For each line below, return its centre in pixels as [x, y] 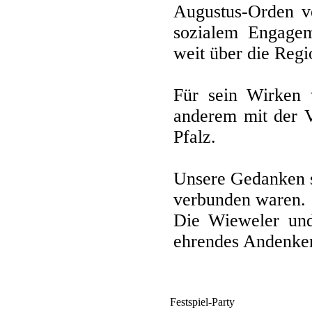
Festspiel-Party [202, 302]
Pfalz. [195, 137]
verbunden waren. [240, 200]
